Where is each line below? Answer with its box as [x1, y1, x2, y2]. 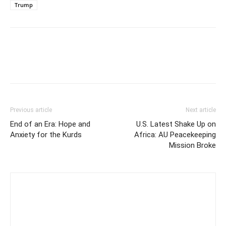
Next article [186, 106, 216, 114]
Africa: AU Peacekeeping [134, 130, 216, 139]
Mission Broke [169, 140, 216, 150]
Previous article [10, 106, 52, 114]
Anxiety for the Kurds [10, 130, 82, 139]
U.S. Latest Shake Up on [136, 119, 216, 129]
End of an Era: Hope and [10, 119, 90, 129]
